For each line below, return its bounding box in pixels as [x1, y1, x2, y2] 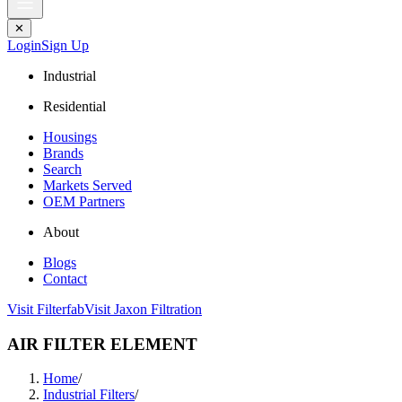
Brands [43, 145, 83, 161]
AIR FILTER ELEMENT [7, 334, 197, 354]
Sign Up [41, 38, 89, 53]
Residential [43, 99, 106, 114]
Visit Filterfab [7, 301, 84, 317]
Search [43, 162, 82, 177]
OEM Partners [43, 194, 125, 209]
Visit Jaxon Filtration [84, 301, 202, 317]
